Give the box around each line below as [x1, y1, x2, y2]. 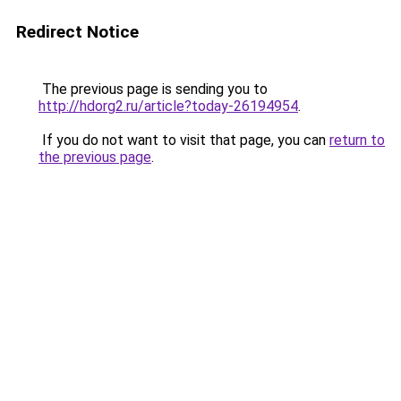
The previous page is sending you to [38, 81, 268, 98]
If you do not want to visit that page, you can [38, 132, 329, 149]
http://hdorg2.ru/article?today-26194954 [38, 98, 298, 115]
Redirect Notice [16, 21, 139, 42]
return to [329, 132, 385, 149]
